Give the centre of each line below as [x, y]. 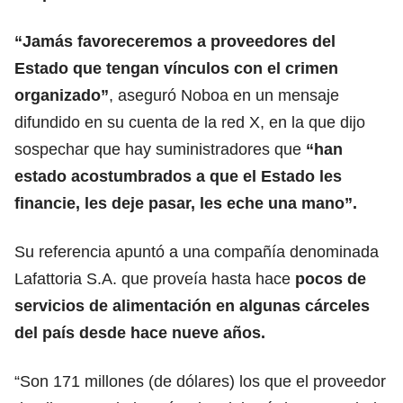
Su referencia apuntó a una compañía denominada [197, 251]
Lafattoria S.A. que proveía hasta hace [155, 278]
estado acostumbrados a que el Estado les [178, 176]
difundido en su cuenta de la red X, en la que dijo [190, 122]
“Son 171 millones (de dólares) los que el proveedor [200, 381]
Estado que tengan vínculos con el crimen [176, 68]
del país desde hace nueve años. [140, 332]
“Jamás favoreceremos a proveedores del [175, 41]
